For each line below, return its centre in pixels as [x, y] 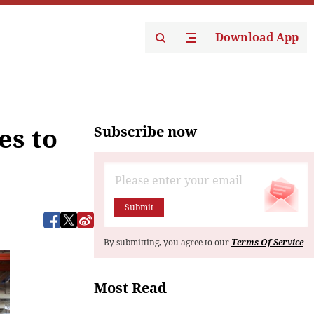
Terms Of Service [267, 243]
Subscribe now [145, 132]
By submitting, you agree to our [168, 243]
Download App [257, 37]
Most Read [130, 288]
